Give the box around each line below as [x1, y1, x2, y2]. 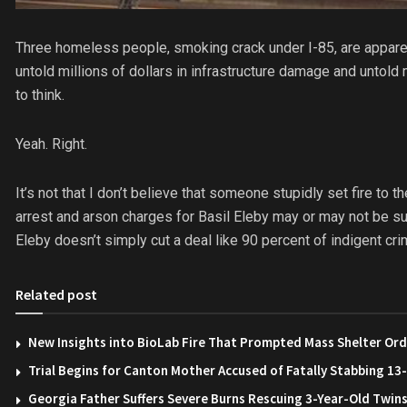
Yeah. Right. [15, 134, 87, 153]
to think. [15, 85, 65, 104]
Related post [15, 284, 97, 303]
